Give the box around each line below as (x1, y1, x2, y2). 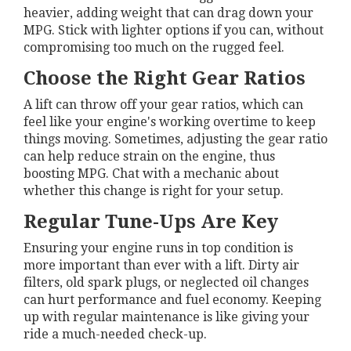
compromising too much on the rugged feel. (24, 39, 284, 55)
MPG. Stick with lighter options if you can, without (24, 22, 324, 38)
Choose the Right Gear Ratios (24, 67, 306, 89)
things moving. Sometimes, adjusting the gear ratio (24, 131, 327, 147)
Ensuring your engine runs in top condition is (24, 240, 293, 255)
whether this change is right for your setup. (24, 183, 284, 198)
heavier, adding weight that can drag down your (24, 5, 313, 20)
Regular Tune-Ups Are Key (24, 210, 278, 233)
